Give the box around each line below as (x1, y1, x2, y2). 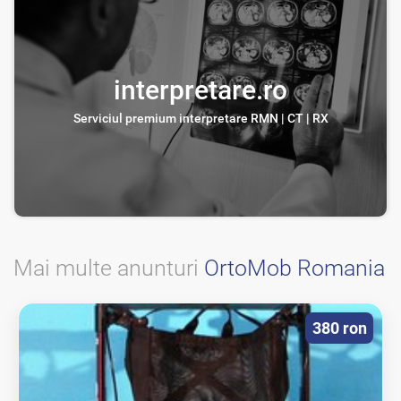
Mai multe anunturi (13, 255, 204, 282)
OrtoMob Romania (204, 255, 385, 282)
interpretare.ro (114, 74, 287, 107)
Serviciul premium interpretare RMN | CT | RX (73, 111, 328, 126)
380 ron (311, 319, 367, 338)
